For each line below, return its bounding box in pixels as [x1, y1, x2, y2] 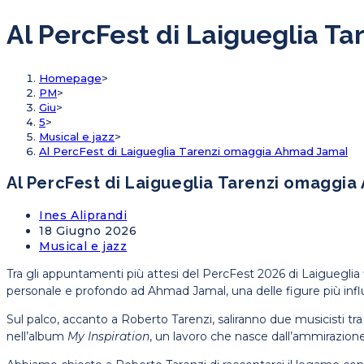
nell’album [6, 329, 67, 344]
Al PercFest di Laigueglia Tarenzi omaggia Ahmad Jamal [39, 144, 348, 158]
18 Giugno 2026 [39, 223, 137, 239]
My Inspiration [67, 329, 149, 344]
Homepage [39, 71, 102, 84]
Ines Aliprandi [39, 208, 128, 223]
